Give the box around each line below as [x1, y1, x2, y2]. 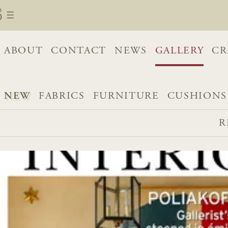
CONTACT [51, 46, 107, 56]
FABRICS [39, 91, 85, 102]
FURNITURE [93, 91, 159, 102]
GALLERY [155, 46, 204, 56]
